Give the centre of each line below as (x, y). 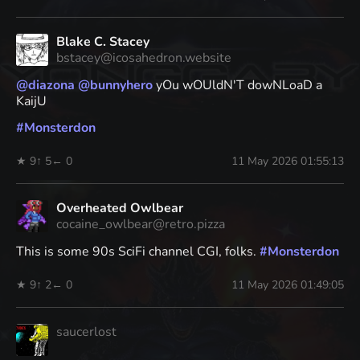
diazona (51, 86)
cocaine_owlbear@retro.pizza (141, 225)
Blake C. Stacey (103, 42)
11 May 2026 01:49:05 (288, 285)
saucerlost (86, 332)
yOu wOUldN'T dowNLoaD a (237, 86)
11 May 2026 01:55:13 (288, 162)
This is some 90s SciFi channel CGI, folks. (138, 252)
